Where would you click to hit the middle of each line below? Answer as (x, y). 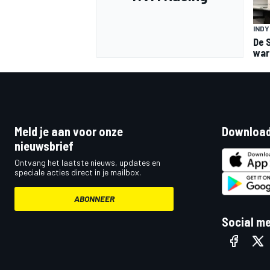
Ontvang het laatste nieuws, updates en (87, 162)
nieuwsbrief (44, 146)
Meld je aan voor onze (69, 131)
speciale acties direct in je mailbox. (78, 172)
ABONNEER (94, 198)
